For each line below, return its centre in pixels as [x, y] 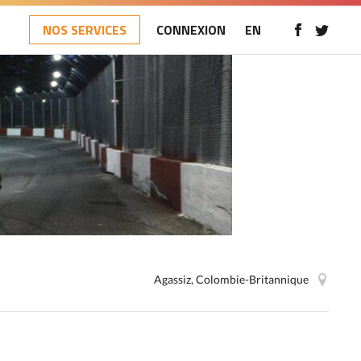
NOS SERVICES [85, 30]
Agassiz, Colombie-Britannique [231, 279]
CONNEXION [191, 30]
